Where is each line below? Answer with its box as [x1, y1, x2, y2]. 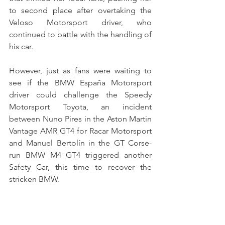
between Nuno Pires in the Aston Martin [9, 114, 152, 124]
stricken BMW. [9, 174, 60, 184]
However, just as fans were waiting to [9, 65, 152, 75]
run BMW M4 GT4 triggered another [9, 150, 152, 160]
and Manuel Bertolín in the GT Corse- [9, 138, 152, 148]
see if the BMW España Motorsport [9, 77, 152, 87]
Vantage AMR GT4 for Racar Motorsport [9, 126, 152, 136]
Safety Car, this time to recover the [9, 162, 152, 172]
